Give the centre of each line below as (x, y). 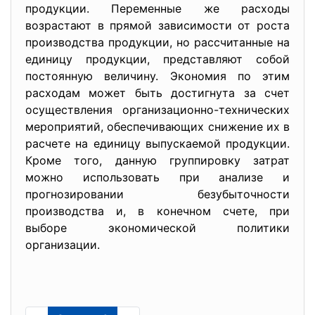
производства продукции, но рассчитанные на (157, 42)
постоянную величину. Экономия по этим (157, 76)
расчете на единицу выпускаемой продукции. (157, 143)
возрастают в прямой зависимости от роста (157, 25)
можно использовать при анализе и (157, 177)
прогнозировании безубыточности (157, 194)
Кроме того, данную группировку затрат (157, 160)
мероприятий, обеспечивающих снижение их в (157, 127)
